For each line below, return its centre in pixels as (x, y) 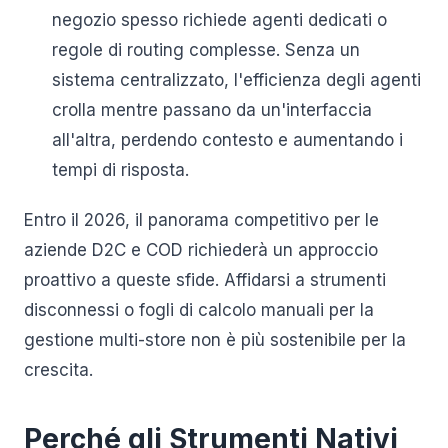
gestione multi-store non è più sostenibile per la (215, 340)
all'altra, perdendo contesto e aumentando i (227, 140)
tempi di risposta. (120, 170)
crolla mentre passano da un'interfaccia (212, 110)
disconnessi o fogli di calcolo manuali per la (199, 310)
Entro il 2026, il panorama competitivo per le (201, 220)
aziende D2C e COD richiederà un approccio (201, 250)
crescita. (58, 370)
